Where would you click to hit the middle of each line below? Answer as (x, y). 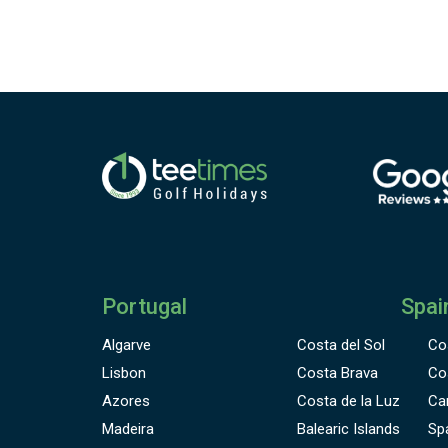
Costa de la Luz (348, 400)
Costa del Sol (341, 344)
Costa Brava (337, 372)
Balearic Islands (348, 428)
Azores (126, 400)
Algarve (126, 344)
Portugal (144, 306)
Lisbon (124, 372)
